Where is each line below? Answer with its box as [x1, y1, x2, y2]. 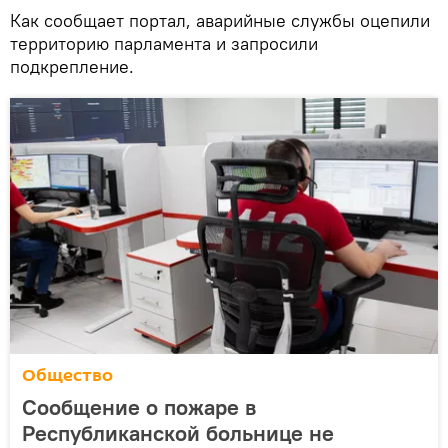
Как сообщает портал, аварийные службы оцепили [10, 8, 430, 32]
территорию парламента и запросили [10, 31, 318, 55]
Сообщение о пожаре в [22, 392, 256, 421]
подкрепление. [10, 54, 134, 78]
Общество [22, 362, 113, 388]
